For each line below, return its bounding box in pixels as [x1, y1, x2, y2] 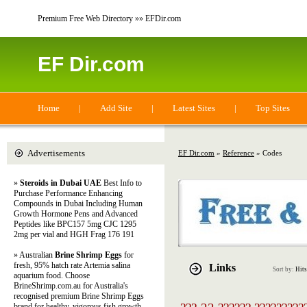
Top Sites [256, 103, 290, 113]
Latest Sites [173, 103, 215, 113]
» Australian [14, 250, 55, 260]
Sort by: [273, 266, 295, 273]
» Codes [254, 149, 282, 157]
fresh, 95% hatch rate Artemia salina [14, 260, 130, 270]
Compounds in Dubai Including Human [14, 199, 143, 208]
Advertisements [27, 148, 85, 158]
